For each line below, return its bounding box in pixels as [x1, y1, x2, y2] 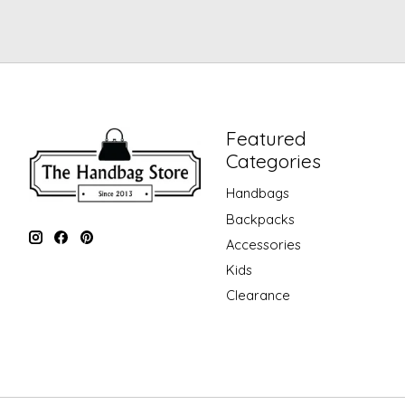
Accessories [225, 235, 301, 253]
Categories [225, 149, 321, 174]
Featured [225, 127, 306, 151]
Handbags [225, 184, 289, 202]
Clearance [225, 287, 290, 305]
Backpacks [225, 210, 295, 228]
